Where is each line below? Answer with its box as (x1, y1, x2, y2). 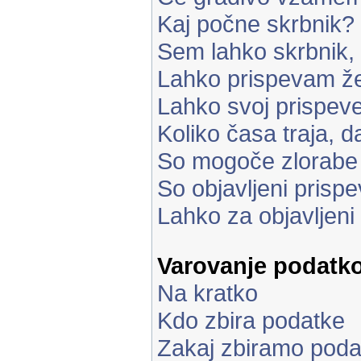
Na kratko (157, 280, 258, 306)
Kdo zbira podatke (157, 307, 345, 334)
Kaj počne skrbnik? (157, 10, 355, 37)
